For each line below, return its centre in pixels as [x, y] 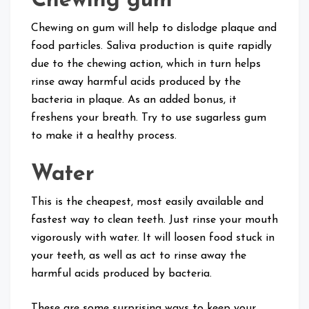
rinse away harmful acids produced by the [136, 82]
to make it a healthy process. [104, 136]
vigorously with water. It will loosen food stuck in [153, 238]
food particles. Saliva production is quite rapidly [151, 47]
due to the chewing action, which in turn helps [146, 64]
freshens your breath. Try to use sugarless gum [149, 118]
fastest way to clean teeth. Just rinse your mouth [154, 220]
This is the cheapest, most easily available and [147, 202]
